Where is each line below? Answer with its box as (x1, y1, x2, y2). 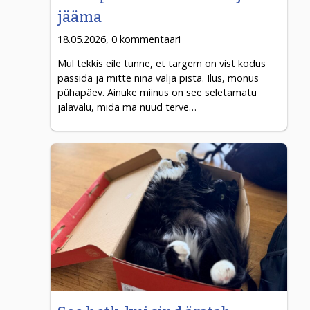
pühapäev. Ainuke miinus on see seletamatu (57, 86, 257, 100)
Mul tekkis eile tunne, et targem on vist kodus (57, 57, 266, 71)
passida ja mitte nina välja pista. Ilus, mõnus (57, 71, 259, 85)
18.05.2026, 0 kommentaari (57, 32, 181, 46)
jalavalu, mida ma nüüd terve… (57, 100, 197, 114)
